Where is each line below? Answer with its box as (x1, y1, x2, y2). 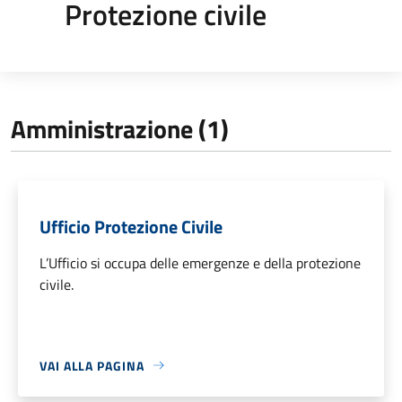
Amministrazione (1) (11, 109, 229, 148)
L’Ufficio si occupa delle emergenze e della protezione (39, 251, 361, 274)
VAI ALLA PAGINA (39, 355, 144, 375)
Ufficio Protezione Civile (39, 212, 223, 240)
